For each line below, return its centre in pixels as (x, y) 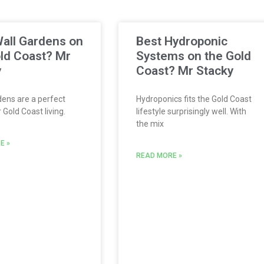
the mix (150, 123)
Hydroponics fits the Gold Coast (194, 99)
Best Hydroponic (182, 41)
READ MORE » (159, 155)
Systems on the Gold (194, 56)
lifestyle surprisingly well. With (191, 111)
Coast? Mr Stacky (185, 70)
